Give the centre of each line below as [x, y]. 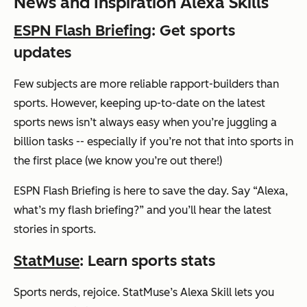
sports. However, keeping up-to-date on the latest [139, 103]
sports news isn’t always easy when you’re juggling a [145, 123]
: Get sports [193, 31]
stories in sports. [55, 230]
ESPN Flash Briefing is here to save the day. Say [133, 191]
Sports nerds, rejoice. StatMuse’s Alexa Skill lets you [144, 293]
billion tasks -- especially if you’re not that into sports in [153, 142]
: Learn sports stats [147, 261]
